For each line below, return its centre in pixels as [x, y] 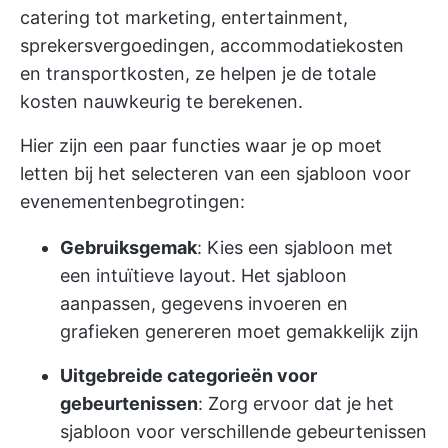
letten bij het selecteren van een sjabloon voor [215, 173]
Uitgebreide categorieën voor [188, 375]
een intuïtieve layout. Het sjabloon [203, 275]
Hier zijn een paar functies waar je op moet [201, 145]
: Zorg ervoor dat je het [296, 403]
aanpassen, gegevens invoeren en [204, 303]
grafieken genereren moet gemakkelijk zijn [239, 331]
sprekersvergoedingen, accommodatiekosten [212, 45]
